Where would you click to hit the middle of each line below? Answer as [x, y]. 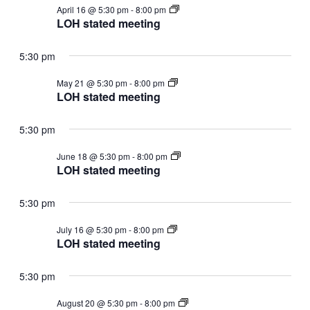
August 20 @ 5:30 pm [97, 302]
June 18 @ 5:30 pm [93, 156]
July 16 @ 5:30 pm [91, 229]
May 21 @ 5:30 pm [92, 82]
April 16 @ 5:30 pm [92, 9]
